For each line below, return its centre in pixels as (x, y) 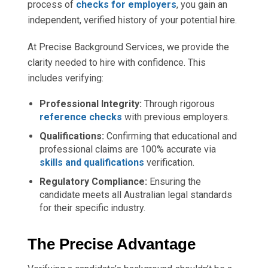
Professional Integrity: (91, 104)
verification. (169, 163)
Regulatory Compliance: (93, 182)
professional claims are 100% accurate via (128, 150)
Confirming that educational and (170, 136)
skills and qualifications (92, 163)
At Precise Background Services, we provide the (128, 47)
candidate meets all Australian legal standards (136, 195)
